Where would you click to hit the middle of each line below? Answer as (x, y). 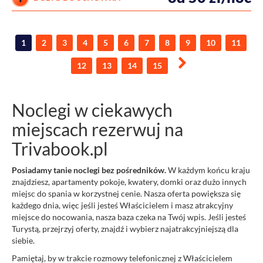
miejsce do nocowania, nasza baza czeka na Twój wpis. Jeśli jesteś (129, 217)
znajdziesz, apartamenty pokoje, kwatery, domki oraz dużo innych (129, 182)
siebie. (23, 241)
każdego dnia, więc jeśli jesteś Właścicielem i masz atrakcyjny (122, 205)
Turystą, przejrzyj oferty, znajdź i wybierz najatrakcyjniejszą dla (125, 229)
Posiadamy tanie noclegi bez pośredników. (89, 170)
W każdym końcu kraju (208, 170)
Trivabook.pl (62, 149)
